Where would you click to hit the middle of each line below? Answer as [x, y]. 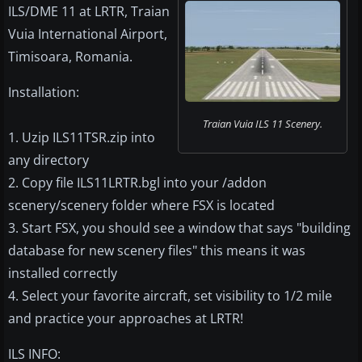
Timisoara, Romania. [70, 57]
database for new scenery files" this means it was [157, 251]
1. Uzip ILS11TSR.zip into [82, 138]
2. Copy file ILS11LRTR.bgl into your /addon [137, 183]
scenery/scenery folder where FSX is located [141, 206]
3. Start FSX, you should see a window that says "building [179, 228]
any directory [48, 160]
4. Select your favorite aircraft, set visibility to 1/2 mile [170, 296]
